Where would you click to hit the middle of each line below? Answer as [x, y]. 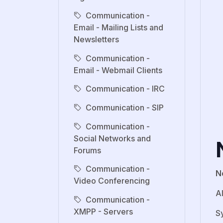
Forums [87, 150]
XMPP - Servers [103, 211]
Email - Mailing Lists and [118, 28]
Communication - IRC [125, 89]
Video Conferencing [112, 181]
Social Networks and [112, 138]
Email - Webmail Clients [118, 70]
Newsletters [96, 40]
